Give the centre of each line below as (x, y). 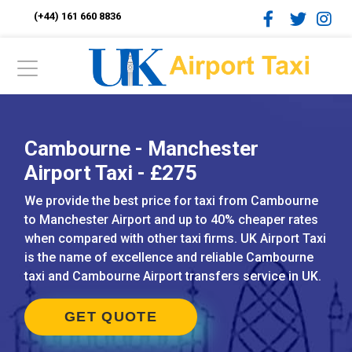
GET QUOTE (111, 317)
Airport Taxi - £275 (111, 173)
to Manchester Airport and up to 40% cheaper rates (171, 220)
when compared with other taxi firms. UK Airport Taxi (175, 238)
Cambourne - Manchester (141, 148)
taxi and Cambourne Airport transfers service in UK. (173, 276)
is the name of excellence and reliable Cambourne (169, 257)
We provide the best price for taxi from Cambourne (171, 201)
